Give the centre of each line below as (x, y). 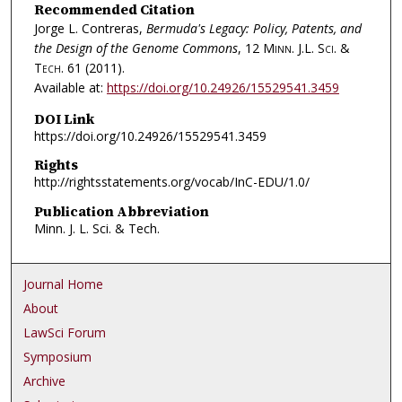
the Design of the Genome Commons (135, 48)
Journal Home (64, 284)
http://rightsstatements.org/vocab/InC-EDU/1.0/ (171, 182)
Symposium (58, 356)
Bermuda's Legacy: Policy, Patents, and (253, 29)
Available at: (70, 88)
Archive (45, 380)
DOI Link (64, 118)
